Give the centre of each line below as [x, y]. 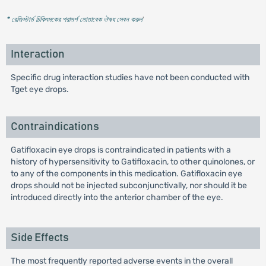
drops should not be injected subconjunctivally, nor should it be [129, 186]
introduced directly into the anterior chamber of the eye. [117, 197]
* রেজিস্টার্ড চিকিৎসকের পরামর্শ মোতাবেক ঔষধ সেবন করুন [74, 19]
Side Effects [39, 238]
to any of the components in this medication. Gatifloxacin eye [126, 174]
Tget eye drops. [39, 89]
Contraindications [55, 127]
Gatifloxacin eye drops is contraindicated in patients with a [121, 150]
